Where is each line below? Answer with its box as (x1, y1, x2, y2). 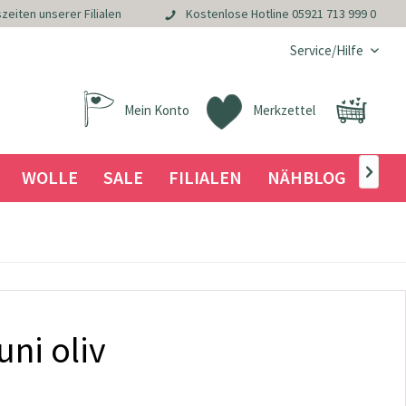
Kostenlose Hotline (185, 5, 292, 23)
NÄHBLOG (266, 166, 346, 188)
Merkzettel (253, 101, 315, 119)
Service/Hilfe (290, 42, 363, 59)
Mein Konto (124, 101, 189, 119)
